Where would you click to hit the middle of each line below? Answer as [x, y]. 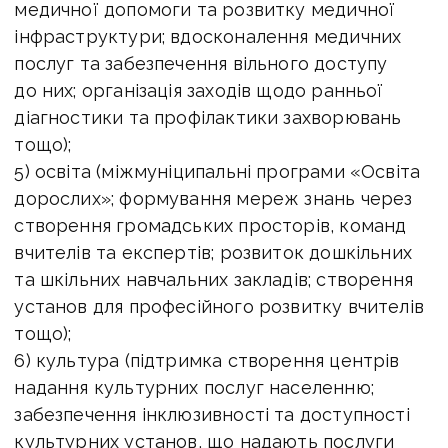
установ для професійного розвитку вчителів [219, 307]
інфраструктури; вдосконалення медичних [208, 37]
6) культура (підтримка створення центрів [207, 361]
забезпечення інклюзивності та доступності [212, 415]
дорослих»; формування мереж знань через [213, 199]
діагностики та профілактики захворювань [208, 118]
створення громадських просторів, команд [210, 226]
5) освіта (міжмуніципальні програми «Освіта [217, 172]
